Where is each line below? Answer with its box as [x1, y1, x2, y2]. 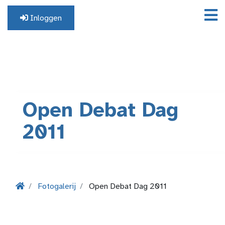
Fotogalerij [38, 182, 76, 191]
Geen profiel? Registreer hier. [8, 34, 74, 39]
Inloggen [28, 14, 62, 23]
